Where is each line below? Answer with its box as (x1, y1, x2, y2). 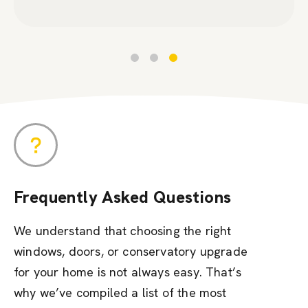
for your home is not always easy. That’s (14, 263, 242, 280)
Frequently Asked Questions (14, 186, 232, 208)
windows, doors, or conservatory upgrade (14, 243, 248, 259)
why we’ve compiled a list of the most (14, 284, 227, 300)
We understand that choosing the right (14, 222, 232, 239)
